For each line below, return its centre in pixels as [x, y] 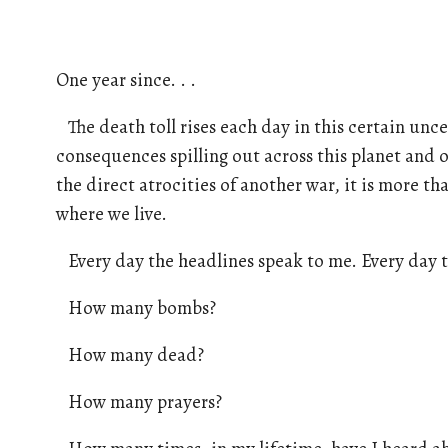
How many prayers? [139, 401]
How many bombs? [136, 307]
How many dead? [130, 354]
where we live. [111, 214]
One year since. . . [126, 80]
